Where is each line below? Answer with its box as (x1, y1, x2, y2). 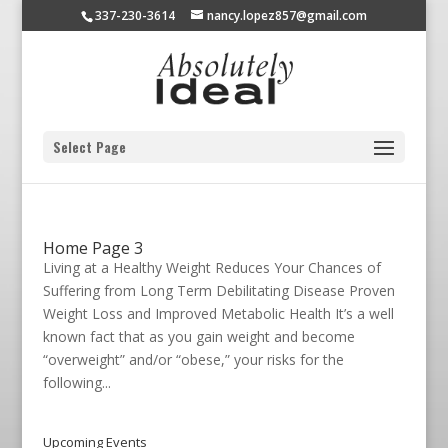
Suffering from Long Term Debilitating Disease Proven (42, 281, 395, 300)
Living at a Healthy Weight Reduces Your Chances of (42, 258, 381, 277)
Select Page (52, 136, 126, 157)
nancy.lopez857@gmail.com (206, 7, 367, 24)
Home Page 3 (42, 237, 143, 259)
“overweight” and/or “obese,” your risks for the (42, 350, 344, 369)
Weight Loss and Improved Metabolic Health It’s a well (42, 304, 394, 323)
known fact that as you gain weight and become (42, 327, 355, 346)
